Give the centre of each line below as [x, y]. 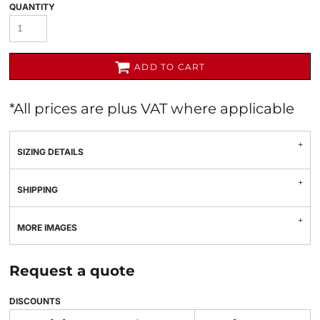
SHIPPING [37, 190]
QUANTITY [32, 7]
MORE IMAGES [47, 227]
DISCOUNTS [35, 301]
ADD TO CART [170, 67]
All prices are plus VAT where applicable [154, 109]
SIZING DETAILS [50, 152]
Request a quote [72, 271]
